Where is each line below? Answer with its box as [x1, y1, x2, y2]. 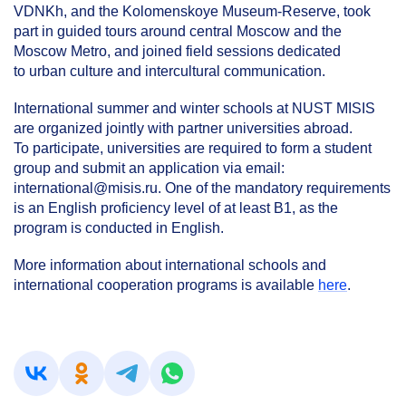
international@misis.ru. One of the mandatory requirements [14, 179, 391, 196]
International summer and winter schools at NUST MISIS [14, 100, 375, 116]
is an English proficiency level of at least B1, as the [14, 199, 338, 216]
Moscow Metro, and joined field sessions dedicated [14, 43, 341, 59]
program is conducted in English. [14, 219, 224, 236]
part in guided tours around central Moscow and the [14, 23, 342, 39]
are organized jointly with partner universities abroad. [14, 120, 353, 136]
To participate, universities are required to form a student [14, 140, 372, 156]
